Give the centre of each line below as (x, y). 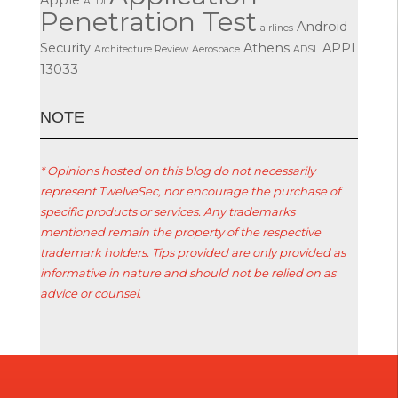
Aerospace (215, 49)
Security (65, 48)
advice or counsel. (90, 293)
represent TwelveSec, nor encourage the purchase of (190, 191)
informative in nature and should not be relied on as (187, 272)
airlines (276, 28)
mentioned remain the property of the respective (180, 231)
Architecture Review (141, 49)
